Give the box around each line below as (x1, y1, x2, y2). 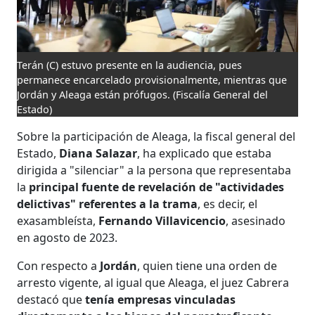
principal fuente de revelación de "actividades (29, 179, 285, 195)
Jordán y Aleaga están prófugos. (17, 87, 171, 101)
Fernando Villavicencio (98, 212, 226, 229)
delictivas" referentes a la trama (17, 195, 198, 212)
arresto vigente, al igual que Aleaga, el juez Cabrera (17, 274, 290, 290)
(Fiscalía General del (173, 87, 269, 101)
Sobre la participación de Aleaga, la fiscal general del (17, 128, 296, 144)
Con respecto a (17, 257, 101, 274)
